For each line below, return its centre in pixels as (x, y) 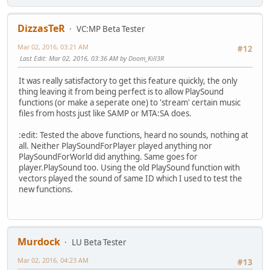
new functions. (46, 189)
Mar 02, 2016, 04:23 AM (53, 260)
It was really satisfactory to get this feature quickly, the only (128, 80)
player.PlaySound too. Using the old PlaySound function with (129, 167)
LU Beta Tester (99, 243)
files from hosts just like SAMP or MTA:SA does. (105, 113)
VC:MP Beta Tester (111, 29)
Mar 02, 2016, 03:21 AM (53, 46)
